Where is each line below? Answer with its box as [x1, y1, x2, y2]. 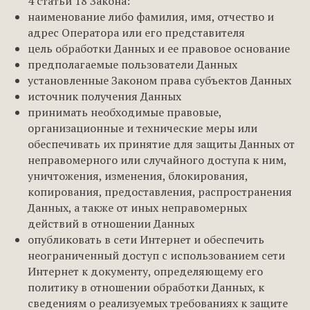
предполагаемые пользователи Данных [28, 57, 237, 72]
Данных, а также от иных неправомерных [28, 200, 247, 215]
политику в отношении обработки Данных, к [28, 280, 264, 295]
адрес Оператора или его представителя [28, 25, 245, 40]
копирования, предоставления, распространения [28, 184, 292, 199]
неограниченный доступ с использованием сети [28, 248, 285, 263]
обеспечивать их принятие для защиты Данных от [28, 136, 295, 152]
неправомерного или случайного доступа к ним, [28, 152, 286, 167]
